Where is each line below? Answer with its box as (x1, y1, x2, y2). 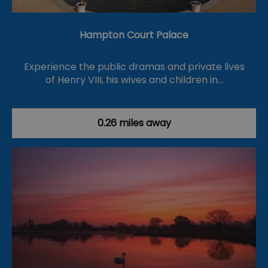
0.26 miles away (97, 116, 171, 130)
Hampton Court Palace (80, 28, 188, 42)
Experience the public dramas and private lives (23, 60, 245, 74)
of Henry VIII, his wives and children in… (45, 73, 223, 87)
